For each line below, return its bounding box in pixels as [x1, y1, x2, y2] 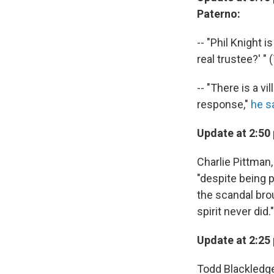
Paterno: [197, 7, 240, 20]
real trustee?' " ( [197, 53, 273, 65]
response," [197, 98, 251, 111]
